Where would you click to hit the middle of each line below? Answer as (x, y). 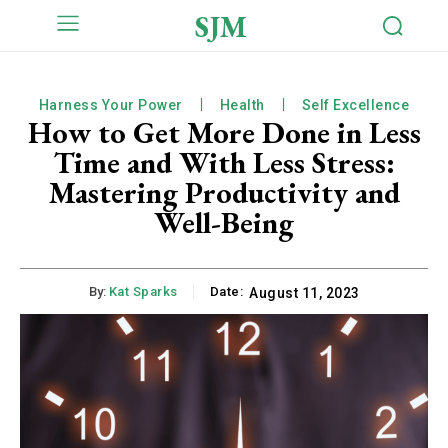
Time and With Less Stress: (224, 162)
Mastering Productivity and (224, 192)
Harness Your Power (110, 104)
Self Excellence (355, 104)
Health (242, 104)
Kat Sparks (143, 291)
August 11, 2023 (304, 292)
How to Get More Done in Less (224, 132)
